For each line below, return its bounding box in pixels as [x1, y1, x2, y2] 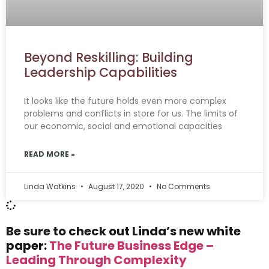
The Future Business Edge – [49, 237, 214, 254]
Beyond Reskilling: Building [24, 49, 193, 66]
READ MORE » [24, 149, 75, 159]
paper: [6, 237, 49, 254]
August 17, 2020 [86, 181, 146, 192]
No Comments [155, 181, 210, 192]
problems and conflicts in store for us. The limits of [24, 107, 238, 119]
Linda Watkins [24, 181, 77, 192]
